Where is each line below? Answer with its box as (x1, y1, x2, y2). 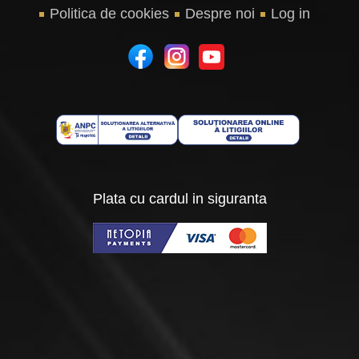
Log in (270, 6, 310, 22)
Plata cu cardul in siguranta (92, 191, 267, 208)
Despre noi (184, 6, 255, 22)
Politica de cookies (49, 6, 169, 22)
